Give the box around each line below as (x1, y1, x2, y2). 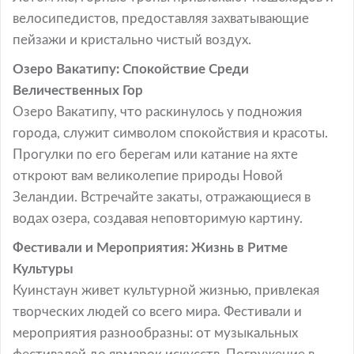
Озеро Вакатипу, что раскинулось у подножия (13, 105, 302, 119)
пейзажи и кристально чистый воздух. (13, 33, 251, 47)
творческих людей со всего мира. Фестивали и (13, 305, 302, 318)
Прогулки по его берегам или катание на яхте (13, 148, 298, 161)
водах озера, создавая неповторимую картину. (13, 212, 303, 225)
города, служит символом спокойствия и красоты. (13, 126, 328, 140)
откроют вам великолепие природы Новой (13, 169, 283, 183)
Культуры (13, 262, 73, 276)
